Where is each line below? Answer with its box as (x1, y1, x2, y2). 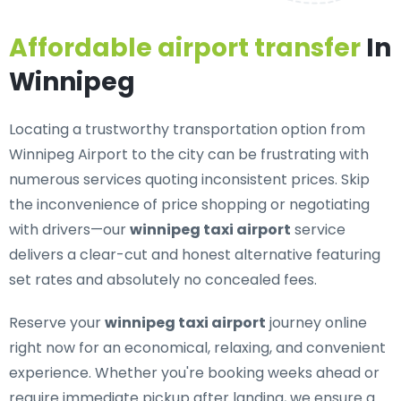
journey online (266, 312, 367, 333)
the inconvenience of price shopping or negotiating (9, 194, 370, 215)
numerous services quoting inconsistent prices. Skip (9, 169, 370, 190)
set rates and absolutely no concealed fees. (9, 269, 317, 290)
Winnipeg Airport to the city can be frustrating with (9, 144, 369, 165)
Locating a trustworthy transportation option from (9, 119, 365, 140)
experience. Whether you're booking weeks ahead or (9, 363, 380, 383)
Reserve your (9, 312, 105, 333)
